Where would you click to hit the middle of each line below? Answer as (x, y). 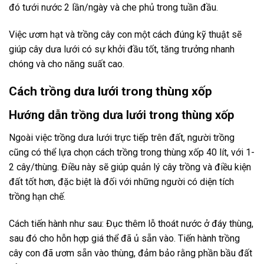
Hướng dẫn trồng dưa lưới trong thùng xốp (121, 115)
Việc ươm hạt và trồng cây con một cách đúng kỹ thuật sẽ (125, 35)
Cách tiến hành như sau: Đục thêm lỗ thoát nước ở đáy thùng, (131, 224)
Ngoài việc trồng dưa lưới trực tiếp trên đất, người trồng (122, 138)
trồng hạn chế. (37, 197)
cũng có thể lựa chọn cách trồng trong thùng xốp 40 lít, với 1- (132, 153)
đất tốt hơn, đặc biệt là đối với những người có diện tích (121, 182)
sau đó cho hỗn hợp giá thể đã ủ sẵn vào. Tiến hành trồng (124, 239)
